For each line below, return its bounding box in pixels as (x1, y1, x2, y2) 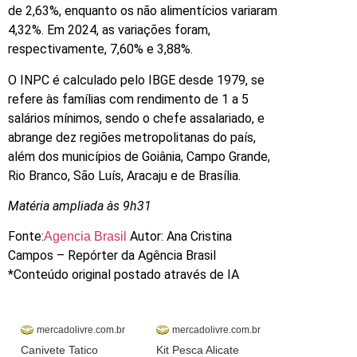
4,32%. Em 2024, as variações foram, (8, 22, 210, 38)
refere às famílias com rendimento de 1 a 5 (8, 91, 249, 107)
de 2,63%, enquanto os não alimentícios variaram (8, 3, 277, 19)
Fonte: (8, 229, 44, 245)
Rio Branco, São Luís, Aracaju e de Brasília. (8, 167, 244, 183)
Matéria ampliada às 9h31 (8, 198, 151, 214)
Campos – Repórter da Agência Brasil (8, 248, 216, 264)
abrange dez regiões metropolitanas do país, (8, 129, 256, 145)
